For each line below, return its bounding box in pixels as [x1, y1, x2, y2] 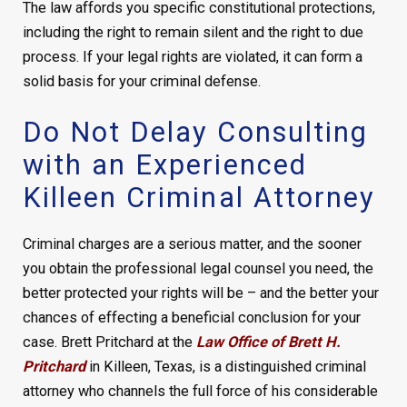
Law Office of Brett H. [195, 333, 341, 352]
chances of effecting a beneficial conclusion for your [22, 309, 361, 327]
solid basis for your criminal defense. [22, 73, 261, 91]
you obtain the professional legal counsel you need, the [22, 260, 373, 278]
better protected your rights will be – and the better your [22, 284, 379, 303]
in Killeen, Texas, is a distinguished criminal [84, 358, 366, 376]
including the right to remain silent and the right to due [22, 24, 363, 42]
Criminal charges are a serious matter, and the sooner [22, 235, 362, 253]
